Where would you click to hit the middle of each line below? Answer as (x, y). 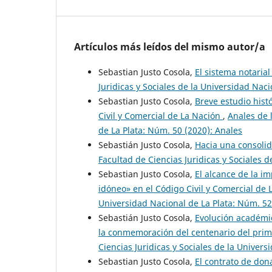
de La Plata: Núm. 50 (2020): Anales (170, 131)
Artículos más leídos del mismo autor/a (170, 47)
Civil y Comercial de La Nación (161, 116)
